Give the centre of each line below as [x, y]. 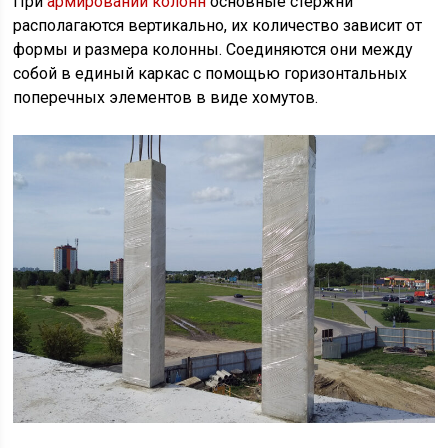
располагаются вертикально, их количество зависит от [218, 26]
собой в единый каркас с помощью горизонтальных [210, 74]
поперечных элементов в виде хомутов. [166, 98]
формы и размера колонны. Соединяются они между [213, 50]
